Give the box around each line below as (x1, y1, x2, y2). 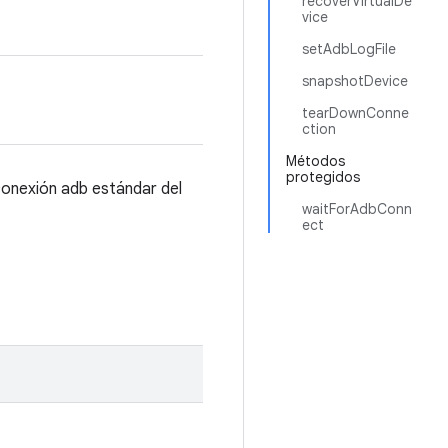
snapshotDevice (302, 72, 408, 90)
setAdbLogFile (302, 40, 396, 58)
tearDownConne (302, 104, 409, 122)
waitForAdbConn (302, 200, 412, 218)
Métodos (286, 152, 345, 170)
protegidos (286, 168, 360, 186)
